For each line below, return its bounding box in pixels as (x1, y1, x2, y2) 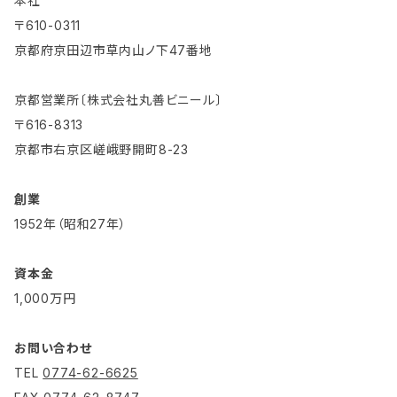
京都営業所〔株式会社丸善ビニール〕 (14, 91, 222, 107)
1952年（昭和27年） (14, 215, 127, 231)
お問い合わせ (14, 339, 92, 355)
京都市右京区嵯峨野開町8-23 (14, 141, 189, 157)
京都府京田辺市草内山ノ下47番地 (14, 42, 213, 58)
